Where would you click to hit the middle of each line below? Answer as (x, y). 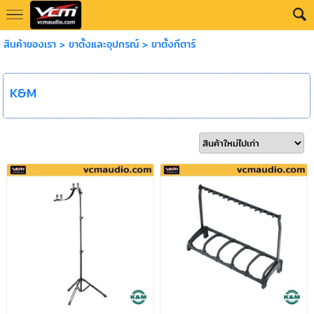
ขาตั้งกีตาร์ (173, 44)
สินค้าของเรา (29, 44)
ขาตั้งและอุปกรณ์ (103, 44)
